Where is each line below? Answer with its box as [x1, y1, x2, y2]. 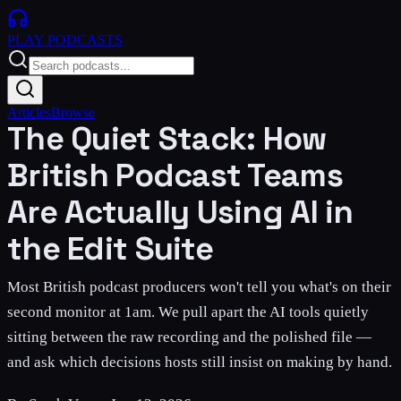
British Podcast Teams [7, 155, 343, 196]
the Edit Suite [7, 228, 213, 269]
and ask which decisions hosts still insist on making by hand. [7, 354, 392, 371]
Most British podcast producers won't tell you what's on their [7, 278, 391, 295]
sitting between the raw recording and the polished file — [7, 328, 371, 346]
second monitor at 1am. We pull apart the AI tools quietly [7, 303, 369, 320]
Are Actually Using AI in [7, 192, 354, 233]
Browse [51, 105, 95, 120]
